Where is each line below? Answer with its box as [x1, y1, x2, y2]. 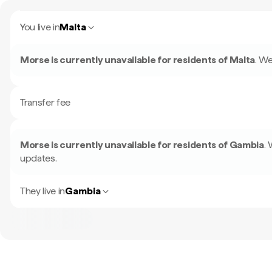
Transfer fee [20, 97, 71, 108]
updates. [20, 152, 57, 164]
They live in [20, 185, 66, 197]
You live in [20, 21, 60, 33]
